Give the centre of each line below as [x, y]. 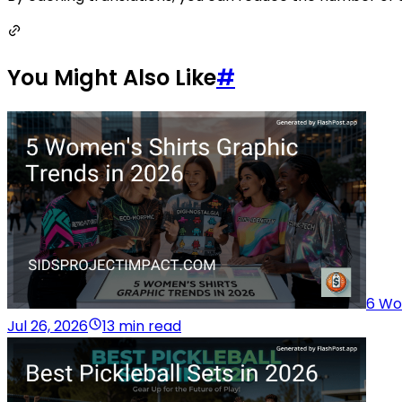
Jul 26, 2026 [48, 326]
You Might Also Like [112, 77]
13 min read [142, 326]
